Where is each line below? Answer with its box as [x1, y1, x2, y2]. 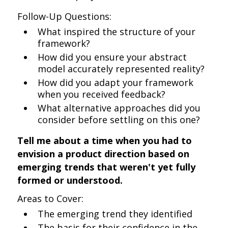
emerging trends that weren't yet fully [17, 161, 196, 173]
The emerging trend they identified [38, 208, 193, 220]
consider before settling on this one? [38, 113, 201, 126]
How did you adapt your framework [38, 76, 194, 89]
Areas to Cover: [17, 192, 84, 205]
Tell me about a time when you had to [17, 134, 192, 147]
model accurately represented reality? [38, 63, 205, 75]
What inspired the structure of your [38, 25, 196, 38]
